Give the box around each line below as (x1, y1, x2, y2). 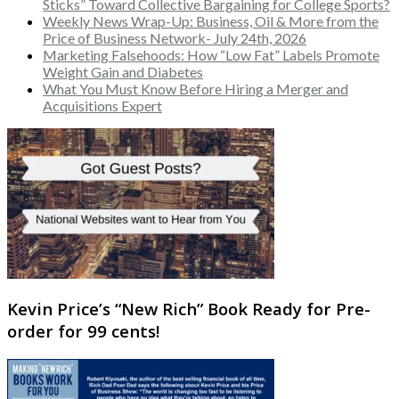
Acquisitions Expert (43, 96, 162, 114)
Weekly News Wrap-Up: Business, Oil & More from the (43, 12, 379, 29)
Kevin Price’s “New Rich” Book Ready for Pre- (7, 297, 370, 321)
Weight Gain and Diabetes (43, 62, 203, 80)
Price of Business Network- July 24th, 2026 (43, 28, 306, 46)
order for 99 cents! (7, 320, 159, 343)
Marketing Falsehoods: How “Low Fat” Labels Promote (43, 45, 379, 63)
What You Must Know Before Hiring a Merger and (43, 79, 348, 97)
